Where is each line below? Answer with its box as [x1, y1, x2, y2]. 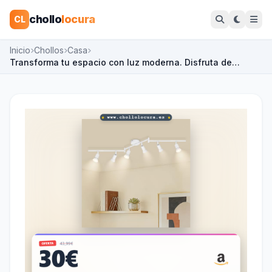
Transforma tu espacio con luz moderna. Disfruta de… [10, 57, 240, 67]
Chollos [34, 45, 64, 55]
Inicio [10, 45, 30, 55]
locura [61, 13, 95, 25]
